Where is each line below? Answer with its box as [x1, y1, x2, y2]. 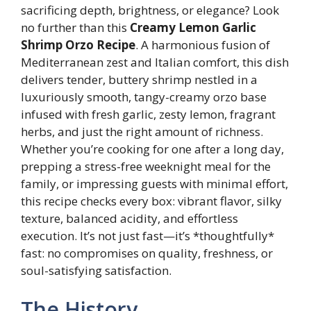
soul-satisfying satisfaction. [21, 262, 171, 279]
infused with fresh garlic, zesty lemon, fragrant [21, 106, 276, 123]
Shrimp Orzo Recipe [21, 37, 135, 53]
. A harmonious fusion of [135, 37, 270, 53]
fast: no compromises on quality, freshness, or [21, 245, 273, 262]
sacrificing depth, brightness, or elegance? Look [21, 2, 279, 19]
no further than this [21, 19, 130, 36]
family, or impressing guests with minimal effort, [21, 176, 288, 192]
